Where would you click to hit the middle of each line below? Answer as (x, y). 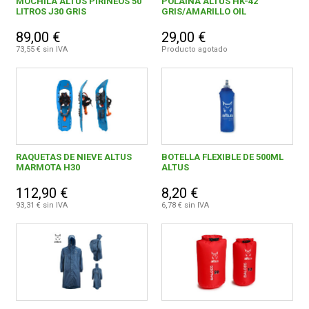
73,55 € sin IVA (42, 50)
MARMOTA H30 (48, 168)
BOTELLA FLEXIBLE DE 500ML (222, 157)
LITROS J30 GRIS (51, 12)
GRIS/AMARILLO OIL (203, 12)
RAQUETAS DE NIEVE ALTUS (74, 157)
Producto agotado (194, 50)
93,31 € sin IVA (42, 206)
